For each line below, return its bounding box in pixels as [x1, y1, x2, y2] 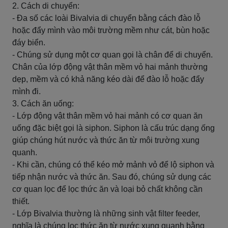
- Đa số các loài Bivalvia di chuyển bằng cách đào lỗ [12, 14, 201, 22]
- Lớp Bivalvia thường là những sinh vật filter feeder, [12, 209, 200, 218]
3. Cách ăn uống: [12, 99, 74, 108]
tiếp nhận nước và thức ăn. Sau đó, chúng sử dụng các [12, 173, 211, 181]
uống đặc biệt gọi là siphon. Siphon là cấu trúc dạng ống [12, 124, 215, 132]
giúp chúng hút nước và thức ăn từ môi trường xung [12, 136, 199, 145]
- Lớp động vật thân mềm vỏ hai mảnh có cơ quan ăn [12, 111, 203, 120]
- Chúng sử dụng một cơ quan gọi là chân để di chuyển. [12, 50, 213, 59]
